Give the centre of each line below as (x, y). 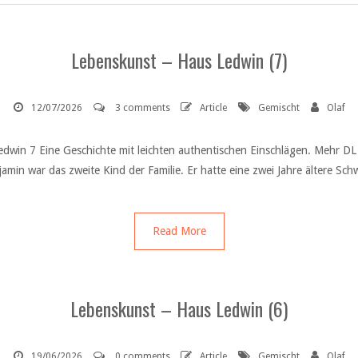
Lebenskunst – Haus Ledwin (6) (179, 309)
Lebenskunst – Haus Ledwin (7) (179, 60)
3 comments (142, 108)
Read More (179, 231)
